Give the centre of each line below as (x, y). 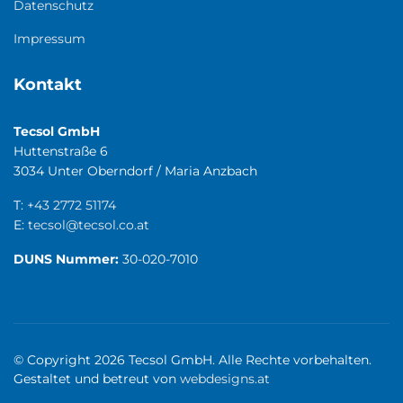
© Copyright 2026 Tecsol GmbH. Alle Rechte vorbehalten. (193, 360)
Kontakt (48, 85)
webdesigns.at (225, 379)
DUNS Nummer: (68, 259)
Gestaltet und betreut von (97, 379)
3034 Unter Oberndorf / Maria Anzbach (135, 171)
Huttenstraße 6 (61, 151)
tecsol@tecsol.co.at (89, 225)
